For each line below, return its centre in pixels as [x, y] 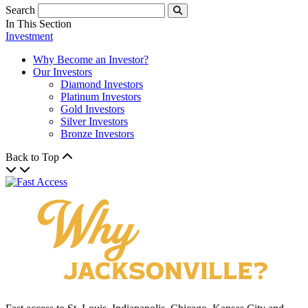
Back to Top [34, 157]
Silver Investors [94, 121]
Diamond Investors [102, 84]
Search [20, 10]
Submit [191, 20]
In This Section [38, 23]
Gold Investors [92, 109]
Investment [29, 36]
